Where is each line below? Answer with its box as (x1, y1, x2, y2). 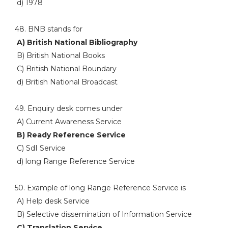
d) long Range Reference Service (14, 157, 135, 166)
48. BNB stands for (14, 24, 82, 34)
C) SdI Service (14, 144, 66, 153)
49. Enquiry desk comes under (14, 104, 123, 113)
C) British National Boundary (14, 64, 117, 73)
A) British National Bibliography (14, 38, 137, 47)
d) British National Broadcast (14, 77, 118, 87)
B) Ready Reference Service (14, 130, 126, 139)
